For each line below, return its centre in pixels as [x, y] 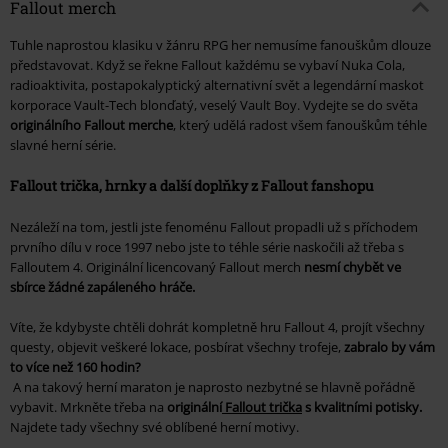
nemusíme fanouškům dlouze [341, 45]
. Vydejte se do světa [357, 105]
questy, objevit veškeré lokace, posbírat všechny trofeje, [177, 347]
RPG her [227, 45]
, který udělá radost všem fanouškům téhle [300, 125]
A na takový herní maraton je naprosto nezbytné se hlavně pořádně [212, 387]
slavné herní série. [64, 145]
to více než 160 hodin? [75, 367]
